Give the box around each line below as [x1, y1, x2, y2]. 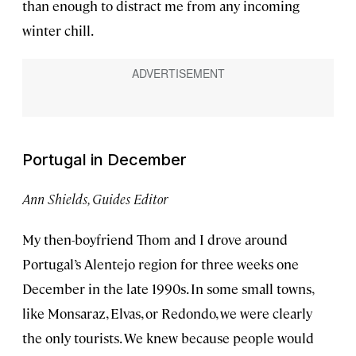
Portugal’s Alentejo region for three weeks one [22, 255, 299, 273]
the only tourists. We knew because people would [22, 329, 314, 347]
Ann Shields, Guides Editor [22, 190, 168, 208]
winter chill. [22, 21, 94, 40]
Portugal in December [22, 150, 187, 170]
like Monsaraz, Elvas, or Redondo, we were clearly [22, 304, 312, 323]
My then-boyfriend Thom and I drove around [22, 230, 288, 249]
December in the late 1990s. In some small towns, [22, 280, 313, 298]
